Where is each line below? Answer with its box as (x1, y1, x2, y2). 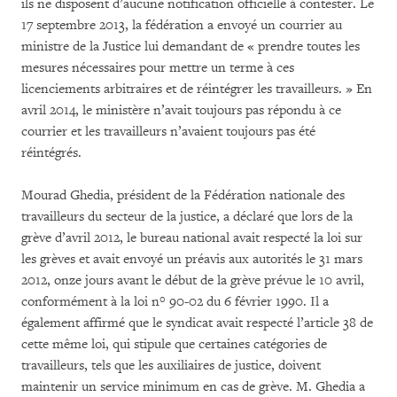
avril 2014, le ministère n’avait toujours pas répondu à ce (21, 102, 341, 119)
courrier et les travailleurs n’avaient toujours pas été (21, 123, 315, 140)
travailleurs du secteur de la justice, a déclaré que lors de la (21, 208, 353, 225)
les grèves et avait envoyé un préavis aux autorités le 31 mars (21, 251, 362, 268)
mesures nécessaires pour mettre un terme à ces (21, 59, 294, 76)
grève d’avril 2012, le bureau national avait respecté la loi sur (21, 230, 362, 246)
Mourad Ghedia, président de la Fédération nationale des (21, 187, 345, 204)
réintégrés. (21, 144, 82, 161)
